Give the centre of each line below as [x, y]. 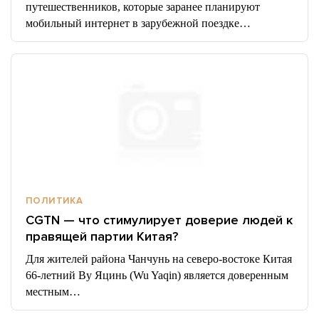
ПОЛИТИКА [54, 201]
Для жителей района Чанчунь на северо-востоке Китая [159, 259]
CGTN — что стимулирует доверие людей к [159, 220]
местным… [53, 292]
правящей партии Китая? [102, 236]
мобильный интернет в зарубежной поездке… [138, 23]
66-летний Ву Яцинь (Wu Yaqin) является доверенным [157, 275]
